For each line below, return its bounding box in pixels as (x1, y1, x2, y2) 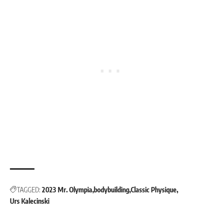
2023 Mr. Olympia (42, 185, 92, 194)
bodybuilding (94, 185, 129, 194)
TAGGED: (17, 185, 40, 194)
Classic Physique (131, 185, 177, 194)
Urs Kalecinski (10, 197, 49, 206)
